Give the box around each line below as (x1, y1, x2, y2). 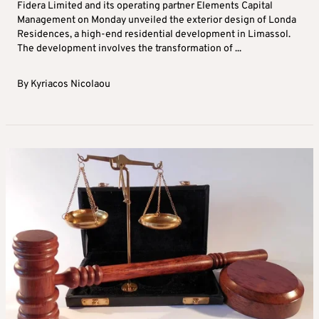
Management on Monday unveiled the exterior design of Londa (17, 14, 296, 26)
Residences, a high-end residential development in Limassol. (17, 28, 291, 41)
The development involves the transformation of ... (17, 42, 241, 55)
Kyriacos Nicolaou (31, 78, 110, 90)
